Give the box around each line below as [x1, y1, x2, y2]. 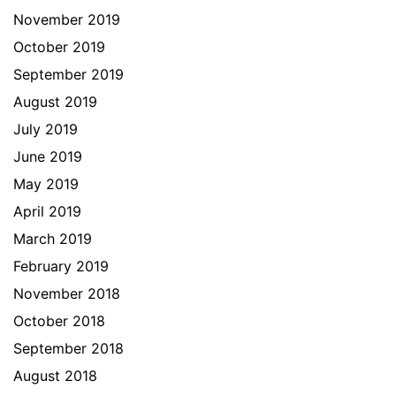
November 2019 [13, 11, 120, 28]
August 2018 [13, 367, 97, 385]
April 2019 [13, 202, 81, 220]
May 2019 [13, 175, 79, 193]
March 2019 [13, 230, 92, 247]
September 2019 [13, 65, 124, 83]
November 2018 [13, 285, 120, 302]
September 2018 [13, 339, 124, 357]
